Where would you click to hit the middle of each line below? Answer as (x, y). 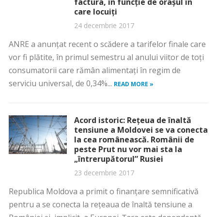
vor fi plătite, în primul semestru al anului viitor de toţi (106, 57)
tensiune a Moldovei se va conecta (141, 130)
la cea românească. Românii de (134, 139)
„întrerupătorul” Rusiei (118, 159)
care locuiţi (95, 12)
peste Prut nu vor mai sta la (128, 149)
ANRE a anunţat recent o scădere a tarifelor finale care (107, 44)
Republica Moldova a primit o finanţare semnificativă (103, 191)
